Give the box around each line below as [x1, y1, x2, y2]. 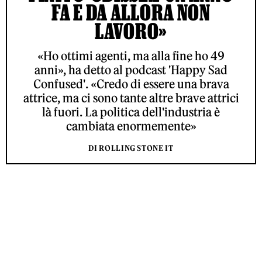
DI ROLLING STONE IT [88, 143, 174, 153]
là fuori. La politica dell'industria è [42, 105, 220, 119]
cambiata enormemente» [65, 119, 196, 133]
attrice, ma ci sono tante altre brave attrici [23, 91, 239, 105]
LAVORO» [95, 19, 167, 43]
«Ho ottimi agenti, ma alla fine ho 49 [37, 49, 225, 63]
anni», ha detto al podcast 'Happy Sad [35, 63, 227, 77]
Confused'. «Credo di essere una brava [33, 77, 229, 91]
